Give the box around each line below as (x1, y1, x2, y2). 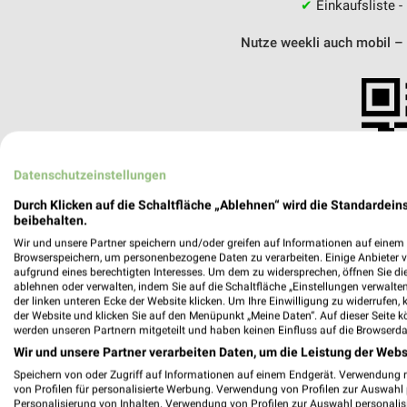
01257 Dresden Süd (156, 387, 273, 404)
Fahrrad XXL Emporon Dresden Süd (156, 347, 369, 364)
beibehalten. (14, 213, 87, 228)
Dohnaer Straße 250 (156, 367, 276, 384)
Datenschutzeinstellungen (14, 167, 166, 183)
